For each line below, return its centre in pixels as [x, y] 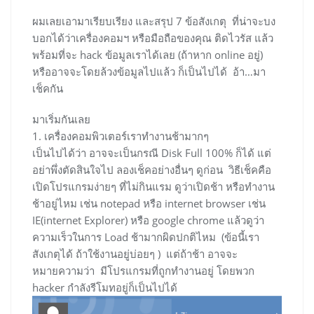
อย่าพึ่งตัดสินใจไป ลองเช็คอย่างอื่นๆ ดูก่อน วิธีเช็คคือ [153, 170]
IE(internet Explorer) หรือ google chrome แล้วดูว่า [148, 220]
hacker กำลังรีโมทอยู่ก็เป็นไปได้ [105, 288]
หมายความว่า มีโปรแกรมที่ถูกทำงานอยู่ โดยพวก [143, 271]
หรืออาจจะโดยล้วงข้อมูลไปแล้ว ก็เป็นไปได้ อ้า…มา [149, 72]
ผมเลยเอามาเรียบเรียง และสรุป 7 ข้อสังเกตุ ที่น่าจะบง [154, 21]
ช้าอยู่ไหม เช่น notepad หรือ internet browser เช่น [149, 204]
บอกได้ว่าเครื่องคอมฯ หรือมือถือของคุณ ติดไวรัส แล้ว [153, 38]
